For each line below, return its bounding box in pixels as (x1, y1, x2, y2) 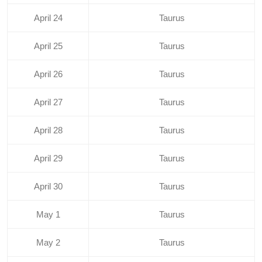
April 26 (33, 69, 63, 80)
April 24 (33, 13, 63, 23)
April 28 (33, 125, 63, 136)
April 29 (33, 153, 63, 164)
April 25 (33, 41, 63, 51)
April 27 (33, 97, 63, 108)
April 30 (33, 181, 63, 192)
